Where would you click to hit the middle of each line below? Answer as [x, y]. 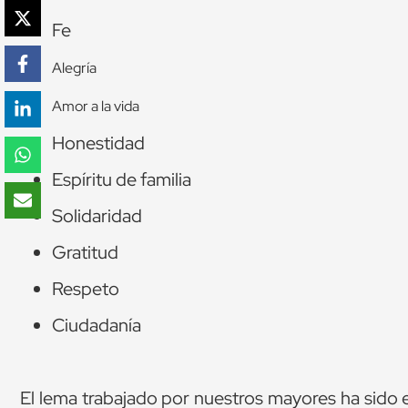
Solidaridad [97, 216]
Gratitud [85, 253]
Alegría [74, 68]
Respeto [86, 289]
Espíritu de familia [122, 180]
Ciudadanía [97, 326]
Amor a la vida [96, 107]
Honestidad [98, 143]
